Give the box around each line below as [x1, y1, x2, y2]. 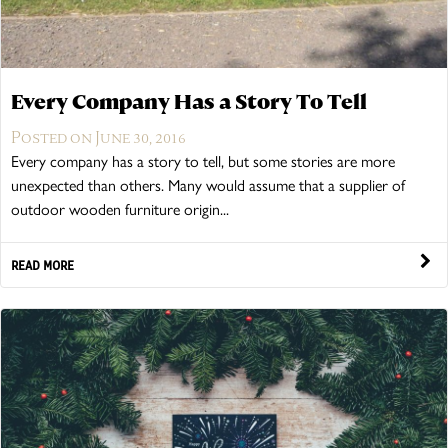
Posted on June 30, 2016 [11, 126, 186, 148]
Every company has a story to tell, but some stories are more [11, 151, 395, 171]
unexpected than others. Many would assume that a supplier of [11, 175, 405, 195]
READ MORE [11, 255, 74, 274]
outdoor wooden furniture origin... [11, 199, 229, 219]
